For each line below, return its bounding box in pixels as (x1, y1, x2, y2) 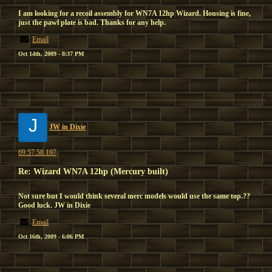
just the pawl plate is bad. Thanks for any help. (18, 18, 166, 27)
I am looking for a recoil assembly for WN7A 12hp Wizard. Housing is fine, (18, 9, 251, 18)
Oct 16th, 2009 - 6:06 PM (18, 233, 84, 240)
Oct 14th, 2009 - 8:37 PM (18, 50, 84, 57)
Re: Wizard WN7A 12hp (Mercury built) (18, 166, 168, 176)
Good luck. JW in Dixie (18, 201, 90, 209)
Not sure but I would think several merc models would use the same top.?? (18, 192, 250, 200)
